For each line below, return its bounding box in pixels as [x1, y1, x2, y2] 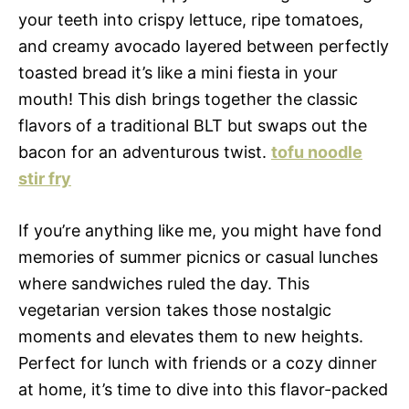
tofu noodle [271, 142, 362, 162]
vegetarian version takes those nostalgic [18, 300, 331, 320]
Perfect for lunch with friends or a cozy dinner [18, 353, 377, 372]
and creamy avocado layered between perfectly [18, 37, 389, 56]
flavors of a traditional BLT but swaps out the [18, 116, 367, 135]
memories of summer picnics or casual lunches [18, 247, 378, 267]
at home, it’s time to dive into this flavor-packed [18, 380, 388, 399]
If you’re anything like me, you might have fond [18, 221, 382, 240]
